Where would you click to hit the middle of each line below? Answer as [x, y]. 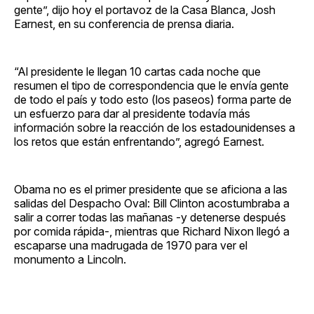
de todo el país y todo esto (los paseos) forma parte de [153, 99]
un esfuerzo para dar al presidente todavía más [132, 113]
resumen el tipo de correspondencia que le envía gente [151, 85]
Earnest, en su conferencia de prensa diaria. [124, 23]
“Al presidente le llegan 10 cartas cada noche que [137, 71]
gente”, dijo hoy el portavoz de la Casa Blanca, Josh [145, 9]
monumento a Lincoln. [70, 259]
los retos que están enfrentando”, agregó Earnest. [139, 141]
